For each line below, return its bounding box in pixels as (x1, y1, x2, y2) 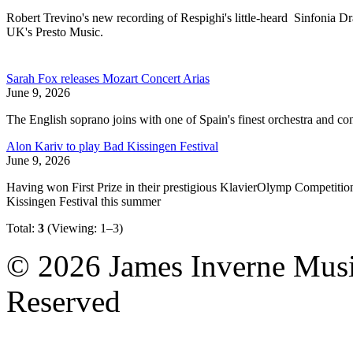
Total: (6, 221, 38, 235)
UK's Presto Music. (6, 25, 103, 39)
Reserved (6, 284, 121, 318)
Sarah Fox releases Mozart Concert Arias (6, 72, 210, 85)
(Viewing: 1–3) (44, 221, 123, 235)
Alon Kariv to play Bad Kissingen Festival (6, 139, 218, 153)
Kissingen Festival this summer (6, 195, 164, 208)
